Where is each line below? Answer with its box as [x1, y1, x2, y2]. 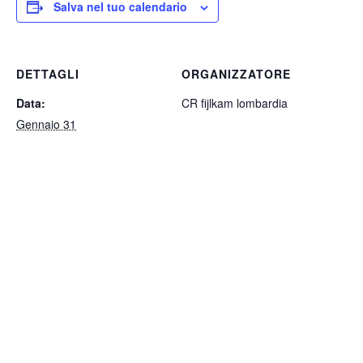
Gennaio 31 [16, 116, 76, 132]
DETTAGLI [16, 66, 79, 82]
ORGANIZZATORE [181, 66, 291, 82]
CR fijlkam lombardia [181, 95, 288, 111]
